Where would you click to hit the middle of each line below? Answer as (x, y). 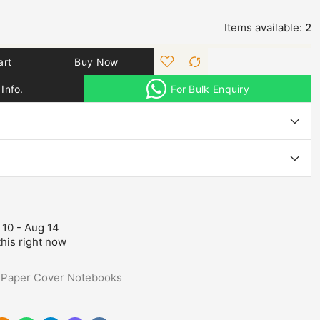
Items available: (263, 27)
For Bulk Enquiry (210, 89)
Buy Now (96, 61)
